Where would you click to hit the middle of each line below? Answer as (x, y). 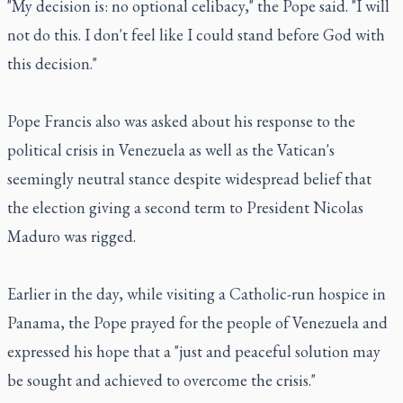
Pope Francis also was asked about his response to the (181, 121)
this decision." (52, 63)
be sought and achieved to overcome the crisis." (161, 380)
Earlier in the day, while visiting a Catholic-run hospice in (197, 294)
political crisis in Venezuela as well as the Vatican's (171, 150)
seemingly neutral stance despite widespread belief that (189, 179)
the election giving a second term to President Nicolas (185, 207)
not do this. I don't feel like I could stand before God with (196, 35)
